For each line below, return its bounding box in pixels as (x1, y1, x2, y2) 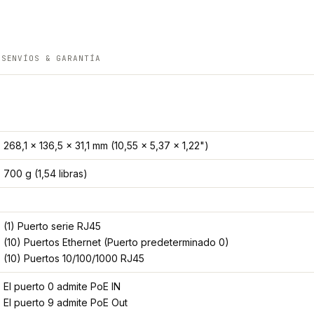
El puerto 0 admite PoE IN (4, 280, 121, 293)
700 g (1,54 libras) (4, 168, 88, 180)
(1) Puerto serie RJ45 (4, 220, 101, 233)
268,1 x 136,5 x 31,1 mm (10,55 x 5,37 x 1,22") (4, 139, 209, 152)
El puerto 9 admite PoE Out (4, 296, 128, 309)
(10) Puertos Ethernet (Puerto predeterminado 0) (4, 236, 229, 249)
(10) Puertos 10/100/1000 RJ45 (4, 252, 144, 265)
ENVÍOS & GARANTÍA (6, 53, 101, 64)
